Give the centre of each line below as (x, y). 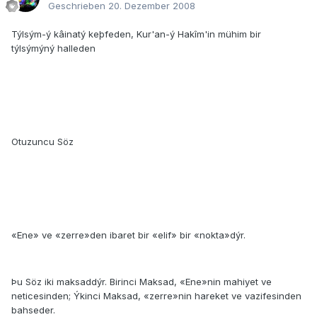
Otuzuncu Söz (42, 142)
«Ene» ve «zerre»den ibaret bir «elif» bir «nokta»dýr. (128, 235)
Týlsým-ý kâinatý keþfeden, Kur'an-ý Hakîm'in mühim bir (136, 34)
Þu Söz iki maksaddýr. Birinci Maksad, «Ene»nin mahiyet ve (142, 282)
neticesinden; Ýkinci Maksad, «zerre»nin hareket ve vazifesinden (156, 296)
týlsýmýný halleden (53, 48)
